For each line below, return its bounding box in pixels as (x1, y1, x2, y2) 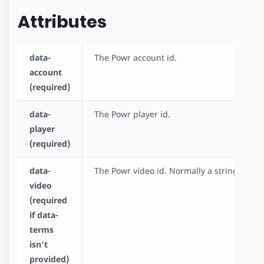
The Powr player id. (94, 108, 170, 120)
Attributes (18, 9, 107, 34)
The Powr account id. (94, 52, 177, 64)
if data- (29, 209, 58, 221)
